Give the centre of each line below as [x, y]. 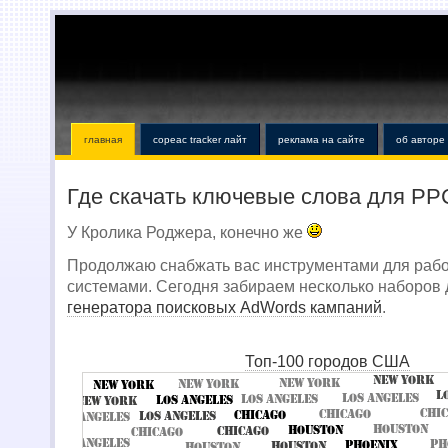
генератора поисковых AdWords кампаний [224, 307]
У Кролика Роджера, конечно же [187, 232]
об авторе [420, 139]
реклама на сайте [321, 139]
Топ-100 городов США [327, 361]
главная [103, 139]
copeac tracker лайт [200, 139]
